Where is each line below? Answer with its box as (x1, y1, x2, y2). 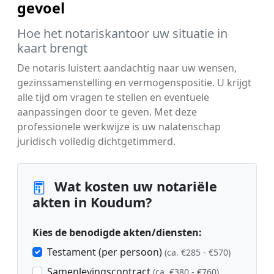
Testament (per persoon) (47, 245, 165, 259)
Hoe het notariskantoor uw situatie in (17, 25, 228, 42)
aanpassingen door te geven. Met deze (17, 105, 197, 119)
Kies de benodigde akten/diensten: (32, 226, 202, 240)
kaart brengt (17, 40, 87, 57)
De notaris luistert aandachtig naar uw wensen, (17, 61, 237, 75)
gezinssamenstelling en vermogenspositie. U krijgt (17, 76, 251, 90)
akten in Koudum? (32, 193, 152, 212)
